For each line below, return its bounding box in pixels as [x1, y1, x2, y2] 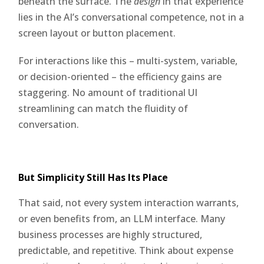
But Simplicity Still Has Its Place [18, 170, 169, 184]
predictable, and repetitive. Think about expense [18, 243, 234, 257]
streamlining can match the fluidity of [18, 101, 189, 115]
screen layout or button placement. [18, 26, 176, 39]
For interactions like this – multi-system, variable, [18, 54, 238, 67]
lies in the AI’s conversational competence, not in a [18, 10, 245, 24]
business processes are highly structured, [18, 227, 203, 241]
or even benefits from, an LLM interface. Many [18, 212, 226, 225]
